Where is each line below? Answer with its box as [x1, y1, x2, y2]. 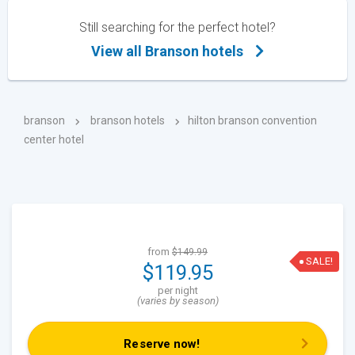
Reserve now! [124, 337, 200, 352]
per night [157, 284, 198, 297]
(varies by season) [136, 295, 219, 307]
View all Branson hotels [91, 43, 243, 60]
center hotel [24, 133, 84, 147]
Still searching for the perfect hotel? [79, 20, 276, 36]
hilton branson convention [188, 114, 317, 128]
